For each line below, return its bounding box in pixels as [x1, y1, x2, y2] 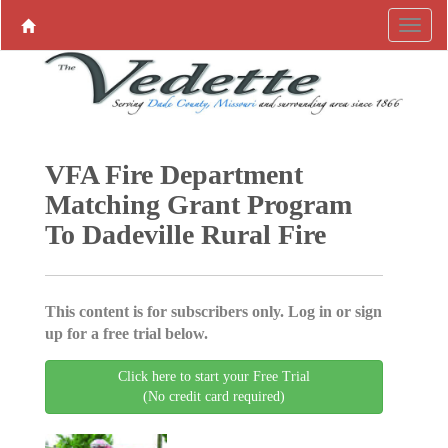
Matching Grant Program [44, 189, 352, 220]
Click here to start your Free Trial [118, 369, 310, 384]
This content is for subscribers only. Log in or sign [44, 303, 382, 320]
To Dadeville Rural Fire [44, 219, 326, 250]
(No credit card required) [143, 389, 285, 404]
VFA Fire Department [44, 159, 303, 190]
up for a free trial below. [44, 325, 208, 342]
